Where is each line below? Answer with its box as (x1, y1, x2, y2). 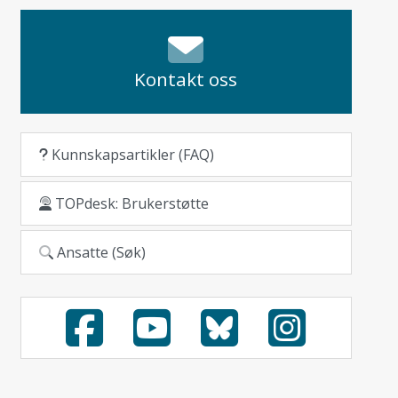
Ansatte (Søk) (52, 243, 146, 262)
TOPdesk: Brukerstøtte (51, 194, 209, 213)
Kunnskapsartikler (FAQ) (47, 145, 214, 164)
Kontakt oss (134, 67, 238, 92)
